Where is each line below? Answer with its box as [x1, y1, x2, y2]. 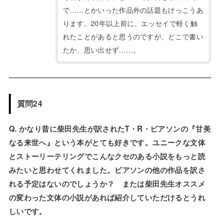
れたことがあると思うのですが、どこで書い [62, 31, 203, 41]
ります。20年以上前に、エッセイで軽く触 [62, 18, 197, 28]
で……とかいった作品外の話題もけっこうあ [62, 4, 203, 15]
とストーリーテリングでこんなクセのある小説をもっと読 [8, 150, 205, 162]
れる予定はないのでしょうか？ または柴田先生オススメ [8, 178, 205, 189]
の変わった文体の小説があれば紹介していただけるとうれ [8, 192, 205, 203]
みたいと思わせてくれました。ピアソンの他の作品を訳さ [8, 164, 205, 175]
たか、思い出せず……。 [62, 44, 140, 55]
